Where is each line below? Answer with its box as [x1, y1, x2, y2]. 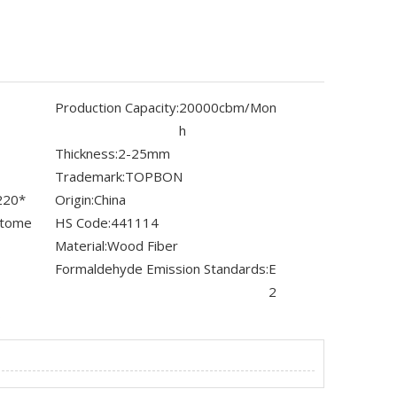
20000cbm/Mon [179, 98, 276, 117]
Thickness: [55, 144, 118, 163]
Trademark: [55, 167, 125, 186]
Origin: [55, 191, 94, 209]
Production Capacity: [55, 98, 179, 117]
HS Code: [55, 214, 111, 232]
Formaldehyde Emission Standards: [55, 260, 269, 278]
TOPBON [125, 167, 183, 186]
